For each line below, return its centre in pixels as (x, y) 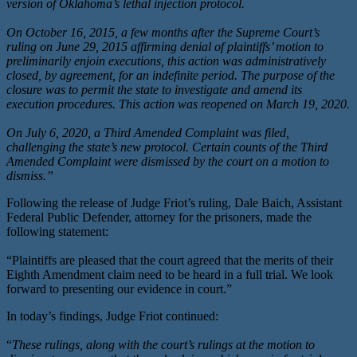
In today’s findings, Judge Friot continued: (112, 316)
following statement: (57, 231)
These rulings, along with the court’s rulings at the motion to (163, 344)
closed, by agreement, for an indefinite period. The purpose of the (171, 75)
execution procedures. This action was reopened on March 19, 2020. (178, 104)
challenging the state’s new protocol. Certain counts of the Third (167, 147)
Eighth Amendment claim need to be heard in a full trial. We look (170, 274)
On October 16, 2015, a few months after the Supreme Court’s (163, 32)
